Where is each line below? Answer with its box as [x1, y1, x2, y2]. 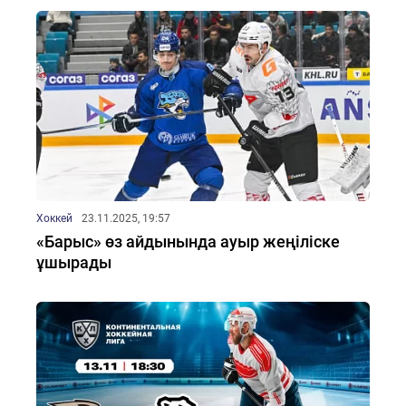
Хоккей [36, 212, 72, 225]
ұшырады [36, 253, 111, 272]
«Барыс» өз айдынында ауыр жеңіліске [36, 232, 340, 251]
